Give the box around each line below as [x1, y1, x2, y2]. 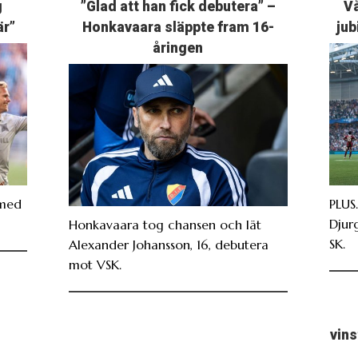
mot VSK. [68, 256, 121, 272]
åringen [153, 39, 204, 56]
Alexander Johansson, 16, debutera [68, 236, 268, 253]
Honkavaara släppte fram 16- [82, 18, 274, 35]
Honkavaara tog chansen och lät [68, 216, 261, 233]
